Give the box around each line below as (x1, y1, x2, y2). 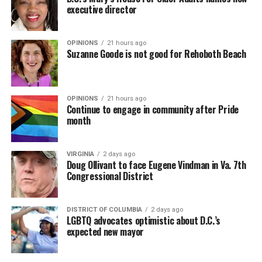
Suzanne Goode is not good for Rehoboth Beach (66, 47, 246, 61)
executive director (66, 2, 137, 17)
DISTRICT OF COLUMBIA (66, 206, 142, 214)
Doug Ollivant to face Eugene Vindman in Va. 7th (66, 158, 246, 173)
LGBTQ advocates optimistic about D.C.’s (66, 213, 221, 228)
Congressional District (66, 169, 153, 184)
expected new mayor (66, 225, 144, 239)
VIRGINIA (66, 150, 94, 158)
